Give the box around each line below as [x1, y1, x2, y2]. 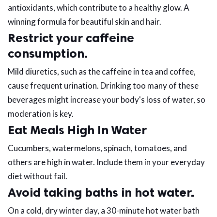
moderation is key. [8, 108, 74, 119]
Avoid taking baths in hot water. [8, 185, 194, 200]
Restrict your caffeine [8, 31, 134, 46]
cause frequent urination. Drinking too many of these [8, 80, 199, 91]
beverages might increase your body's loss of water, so [8, 94, 205, 105]
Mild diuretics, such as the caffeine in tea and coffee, [8, 66, 196, 77]
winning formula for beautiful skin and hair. [8, 16, 161, 27]
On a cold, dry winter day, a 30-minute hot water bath [8, 205, 200, 216]
